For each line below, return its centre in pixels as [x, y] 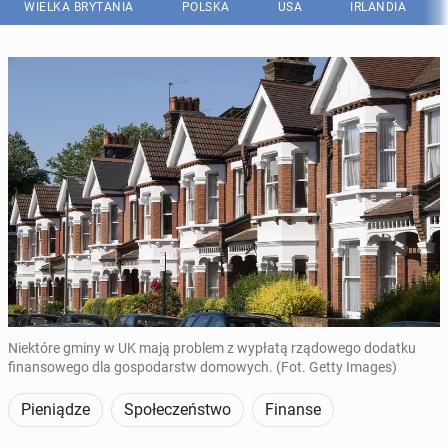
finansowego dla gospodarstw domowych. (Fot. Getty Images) [202, 367]
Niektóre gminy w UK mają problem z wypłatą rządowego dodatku [212, 348]
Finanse [293, 409]
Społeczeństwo [177, 409]
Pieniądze [55, 409]
